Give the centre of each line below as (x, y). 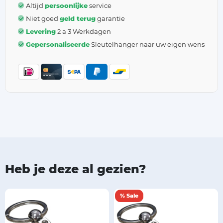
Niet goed (43, 18)
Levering (41, 31)
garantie (110, 18)
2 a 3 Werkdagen (83, 31)
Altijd (35, 5)
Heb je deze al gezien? (75, 169)
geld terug (78, 18)
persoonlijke (66, 5)
